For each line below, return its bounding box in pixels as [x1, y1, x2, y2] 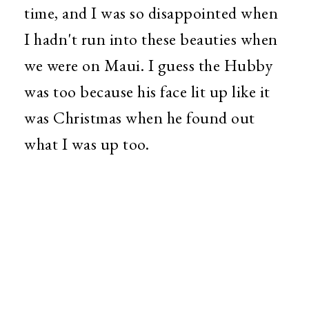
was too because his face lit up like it [24, 81, 270, 103]
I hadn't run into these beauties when [24, 28, 278, 50]
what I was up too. [24, 133, 149, 155]
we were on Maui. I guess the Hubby [24, 54, 272, 77]
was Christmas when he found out [24, 107, 255, 129]
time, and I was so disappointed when [24, 2, 278, 24]
